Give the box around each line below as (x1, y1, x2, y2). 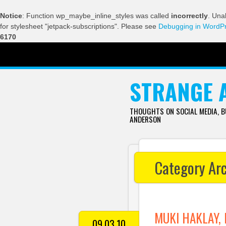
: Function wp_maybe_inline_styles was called (22, 12, 171, 20)
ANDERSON (129, 114, 161, 125)
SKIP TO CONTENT (86, 51, 134, 62)
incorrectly (171, 12, 208, 20)
